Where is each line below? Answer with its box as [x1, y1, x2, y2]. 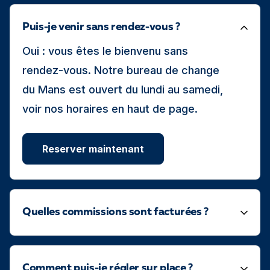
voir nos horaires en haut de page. [22, 102, 198, 115]
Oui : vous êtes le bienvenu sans [22, 45, 188, 57]
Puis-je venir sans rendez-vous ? [22, 22, 180, 33]
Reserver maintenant [42, 143, 144, 155]
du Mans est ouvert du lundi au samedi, [22, 83, 223, 96]
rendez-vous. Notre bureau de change [22, 64, 219, 77]
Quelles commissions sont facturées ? [22, 207, 209, 218]
